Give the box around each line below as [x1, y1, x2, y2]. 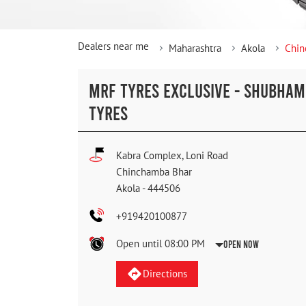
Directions [142, 267, 187, 281]
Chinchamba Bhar [116, 165, 192, 179]
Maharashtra [169, 42, 221, 55]
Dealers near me [78, 40, 149, 53]
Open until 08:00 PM [116, 237, 205, 251]
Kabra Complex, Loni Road [116, 149, 228, 163]
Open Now [223, 238, 259, 251]
